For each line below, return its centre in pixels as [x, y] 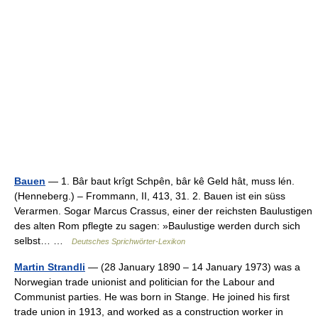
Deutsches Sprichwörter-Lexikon [128, 241]
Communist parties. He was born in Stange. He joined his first [152, 297]
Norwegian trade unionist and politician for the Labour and [144, 282]
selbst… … [43, 241]
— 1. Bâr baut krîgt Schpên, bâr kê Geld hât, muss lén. [170, 181]
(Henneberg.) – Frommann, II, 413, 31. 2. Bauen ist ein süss [150, 196]
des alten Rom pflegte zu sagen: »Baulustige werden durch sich [157, 226]
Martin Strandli [50, 267]
